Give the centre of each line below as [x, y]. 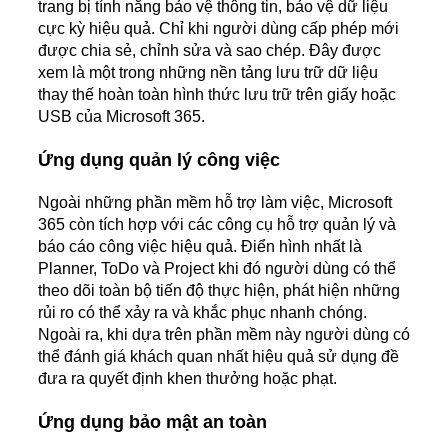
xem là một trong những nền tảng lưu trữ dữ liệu [208, 72]
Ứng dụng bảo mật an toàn [152, 421]
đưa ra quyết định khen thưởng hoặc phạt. [187, 378]
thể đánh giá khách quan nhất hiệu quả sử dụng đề [218, 356]
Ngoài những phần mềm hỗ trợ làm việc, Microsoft [215, 202]
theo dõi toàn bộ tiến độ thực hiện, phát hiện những [219, 290]
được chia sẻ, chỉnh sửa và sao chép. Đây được [209, 50]
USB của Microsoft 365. [121, 116]
